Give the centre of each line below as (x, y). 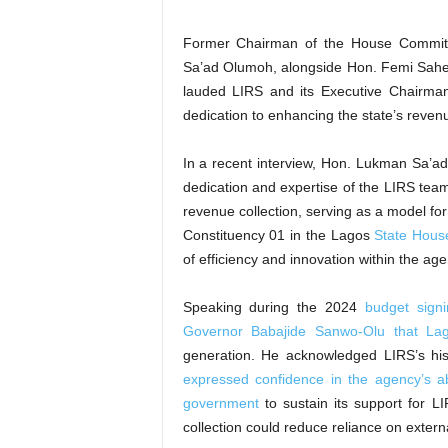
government (220, 403)
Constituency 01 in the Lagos (278, 235)
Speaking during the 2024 (273, 307)
